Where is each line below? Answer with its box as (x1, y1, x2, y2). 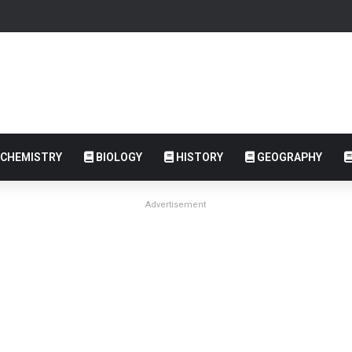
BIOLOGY (93, 150, 142, 163)
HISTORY (173, 150, 223, 163)
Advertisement (145, 199, 207, 210)
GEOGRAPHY (254, 150, 322, 163)
